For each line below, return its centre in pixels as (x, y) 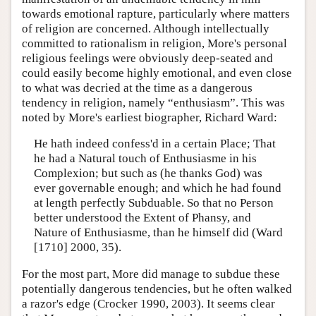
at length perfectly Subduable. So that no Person (153, 203)
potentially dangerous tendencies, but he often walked (157, 288)
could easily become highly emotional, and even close (157, 73)
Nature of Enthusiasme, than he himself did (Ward (158, 233)
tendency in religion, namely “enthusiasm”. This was (153, 102)
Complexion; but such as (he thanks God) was (148, 174)
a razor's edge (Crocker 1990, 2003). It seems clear (148, 303)
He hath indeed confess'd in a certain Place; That (154, 144)
